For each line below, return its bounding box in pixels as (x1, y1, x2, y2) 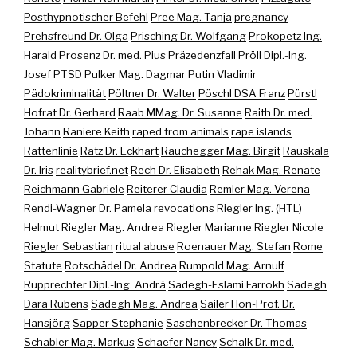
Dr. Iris (24, 163, 53, 176)
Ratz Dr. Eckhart (80, 143, 159, 157)
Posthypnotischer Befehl (24, 10, 148, 23)
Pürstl (288, 86, 317, 100)
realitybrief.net (56, 163, 128, 176)
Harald (24, 48, 57, 61)
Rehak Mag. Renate (222, 163, 320, 176)
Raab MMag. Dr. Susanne (118, 105, 242, 119)
